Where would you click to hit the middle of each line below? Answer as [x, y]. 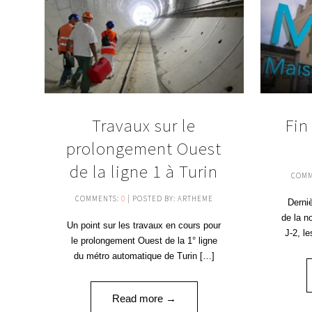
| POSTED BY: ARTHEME [169, 198]
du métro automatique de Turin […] [144, 256]
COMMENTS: [98, 198]
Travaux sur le [144, 125]
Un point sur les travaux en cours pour [144, 225]
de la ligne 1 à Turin [144, 171]
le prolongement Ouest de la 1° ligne [144, 240]
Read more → [144, 298]
